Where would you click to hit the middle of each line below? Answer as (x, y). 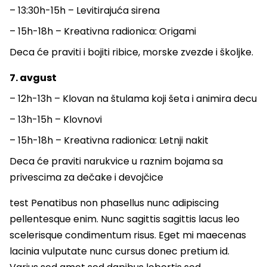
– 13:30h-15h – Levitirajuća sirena (85, 11)
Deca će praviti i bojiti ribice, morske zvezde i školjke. (131, 52)
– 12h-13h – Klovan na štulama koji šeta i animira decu (133, 99)
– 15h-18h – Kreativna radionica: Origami (103, 32)
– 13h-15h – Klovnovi (56, 120)
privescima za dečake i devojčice (86, 178)
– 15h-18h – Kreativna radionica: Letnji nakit (109, 141)
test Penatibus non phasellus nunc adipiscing (114, 203)
